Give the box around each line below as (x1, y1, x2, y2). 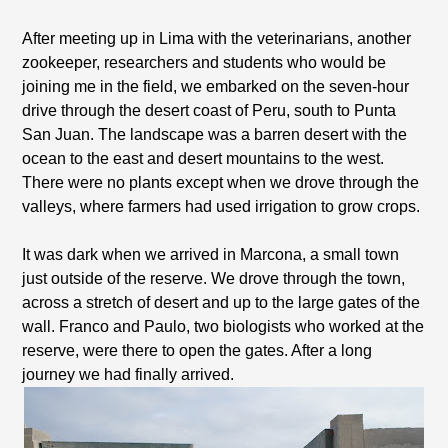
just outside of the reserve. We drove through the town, (22, 270, 406, 287)
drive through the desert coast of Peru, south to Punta (22, 102, 397, 119)
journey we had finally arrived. (22, 366, 235, 383)
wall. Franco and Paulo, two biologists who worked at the (22, 318, 425, 335)
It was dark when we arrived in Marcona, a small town (22, 246, 400, 263)
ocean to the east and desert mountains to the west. (22, 150, 385, 167)
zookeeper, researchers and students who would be (22, 54, 387, 71)
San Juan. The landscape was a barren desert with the (22, 126, 408, 143)
